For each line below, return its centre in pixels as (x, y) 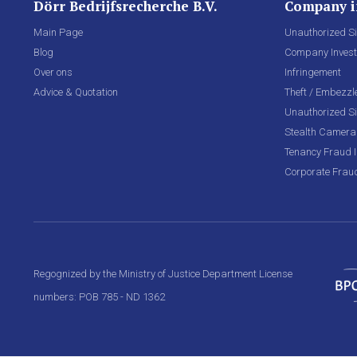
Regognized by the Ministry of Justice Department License (163, 274)
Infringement (313, 72)
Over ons (53, 72)
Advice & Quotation (76, 92)
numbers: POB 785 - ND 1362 (99, 297)
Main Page (58, 32)
